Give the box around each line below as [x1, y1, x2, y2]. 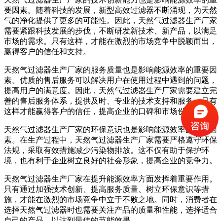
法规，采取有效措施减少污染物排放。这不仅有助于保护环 [4, 146, 209, 154]
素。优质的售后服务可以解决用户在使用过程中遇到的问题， [4, 75, 217, 84]
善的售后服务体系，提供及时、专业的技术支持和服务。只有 [4, 96, 217, 105]
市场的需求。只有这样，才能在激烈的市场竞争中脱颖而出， [4, 37, 217, 45]
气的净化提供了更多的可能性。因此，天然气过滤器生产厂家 [4, 16, 217, 25]
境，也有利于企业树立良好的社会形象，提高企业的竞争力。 [4, 156, 217, 165]
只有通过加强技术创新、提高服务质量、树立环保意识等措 [4, 184, 209, 193]
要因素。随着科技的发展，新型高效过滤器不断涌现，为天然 [4, 5, 217, 14]
